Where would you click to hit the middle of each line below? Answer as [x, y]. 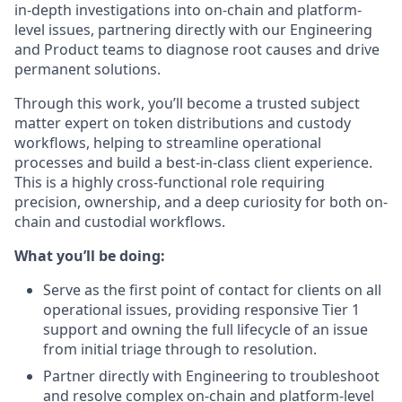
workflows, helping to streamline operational [168, 143]
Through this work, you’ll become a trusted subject [187, 103]
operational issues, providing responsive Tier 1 [201, 310]
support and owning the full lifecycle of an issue [205, 329]
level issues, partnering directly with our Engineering [193, 30]
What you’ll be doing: [90, 256]
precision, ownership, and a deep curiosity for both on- [201, 202]
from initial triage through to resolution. [180, 349]
